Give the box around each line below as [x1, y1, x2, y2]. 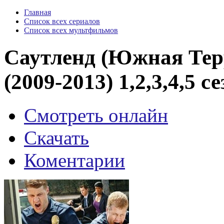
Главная [24, 8, 51, 16]
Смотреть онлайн [24, 104, 168, 126]
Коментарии [24, 149, 125, 171]
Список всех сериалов [24, 17, 100, 25]
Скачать [24, 126, 89, 148]
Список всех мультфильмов [24, 26, 118, 34]
